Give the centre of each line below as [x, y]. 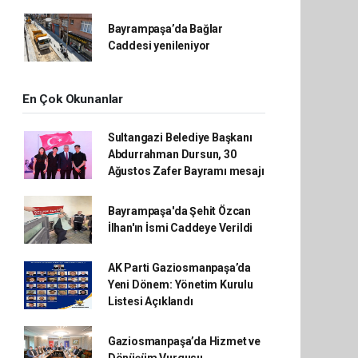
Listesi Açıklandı [150, 301]
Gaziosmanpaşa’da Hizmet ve [184, 341]
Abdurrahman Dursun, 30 [172, 154]
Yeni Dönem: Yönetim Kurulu [180, 284]
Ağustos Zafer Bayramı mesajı [186, 171]
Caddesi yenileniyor [159, 46]
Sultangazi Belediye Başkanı [180, 137]
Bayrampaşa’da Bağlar [165, 29]
